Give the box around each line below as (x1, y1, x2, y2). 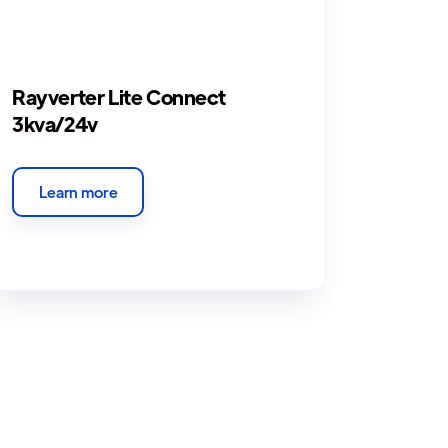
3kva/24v (12, 111, 98, 137)
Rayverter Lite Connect (12, 84, 226, 110)
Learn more (39, 182, 118, 202)
